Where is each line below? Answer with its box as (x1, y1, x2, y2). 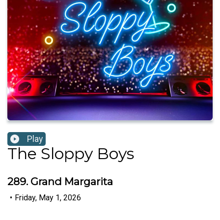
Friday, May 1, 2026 (15, 192, 81, 202)
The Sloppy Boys (7, 144, 134, 164)
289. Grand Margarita (7, 175, 113, 188)
